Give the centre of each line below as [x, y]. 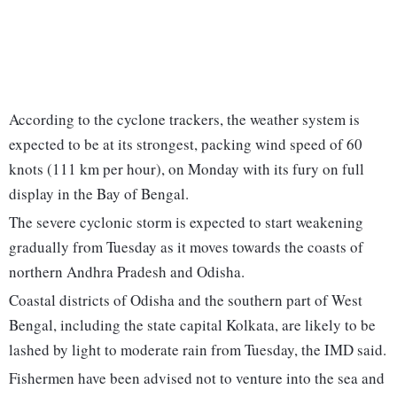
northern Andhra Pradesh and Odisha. [127, 272]
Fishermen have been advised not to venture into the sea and [197, 378]
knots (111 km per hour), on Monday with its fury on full [187, 169]
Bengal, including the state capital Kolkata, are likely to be [192, 325]
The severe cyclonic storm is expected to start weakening [186, 222]
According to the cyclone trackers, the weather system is [184, 120]
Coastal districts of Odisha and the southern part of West [186, 300]
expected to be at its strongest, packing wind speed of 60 [186, 144]
